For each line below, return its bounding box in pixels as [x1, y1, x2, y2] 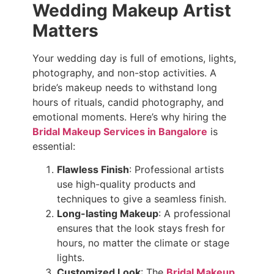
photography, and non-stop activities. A [32, 66, 217, 79]
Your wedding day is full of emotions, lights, [32, 51, 236, 64]
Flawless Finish [56, 163, 129, 176]
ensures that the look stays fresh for [56, 222, 225, 235]
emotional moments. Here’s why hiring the [32, 110, 226, 123]
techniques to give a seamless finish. [56, 193, 226, 206]
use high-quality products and [56, 178, 196, 191]
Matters [32, 20, 98, 41]
